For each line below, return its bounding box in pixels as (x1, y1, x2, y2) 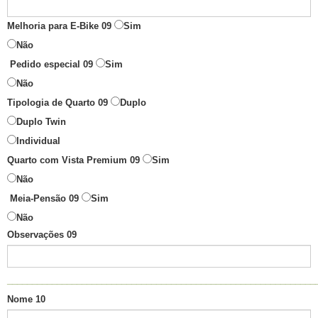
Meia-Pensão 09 (10, 193, 79, 204)
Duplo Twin (16, 116, 66, 128)
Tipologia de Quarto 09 (7, 97, 108, 109)
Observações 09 (7, 229, 77, 241)
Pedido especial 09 (10, 59, 93, 70)
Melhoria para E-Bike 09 (7, 21, 111, 32)
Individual (16, 136, 60, 147)
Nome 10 (7, 294, 45, 305)
